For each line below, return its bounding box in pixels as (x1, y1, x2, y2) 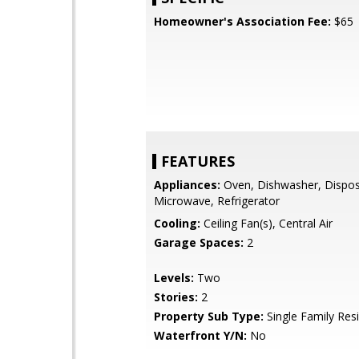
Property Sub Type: (154, 309, 264, 324)
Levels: (154, 270, 194, 285)
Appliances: (154, 177, 220, 192)
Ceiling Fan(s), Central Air (200, 216, 333, 231)
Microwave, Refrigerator (154, 193, 280, 208)
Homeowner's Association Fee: (154, 14, 331, 29)
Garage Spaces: (154, 235, 244, 250)
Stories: (154, 289, 198, 305)
